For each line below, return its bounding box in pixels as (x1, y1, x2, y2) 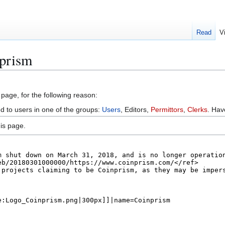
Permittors (151, 105, 183, 114)
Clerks (187, 105, 207, 114)
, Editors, (121, 105, 151, 114)
